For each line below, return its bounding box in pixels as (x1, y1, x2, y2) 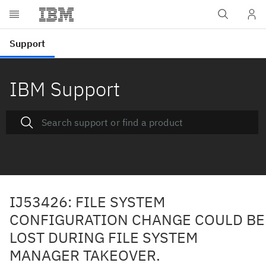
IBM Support (9, 76, 120, 102)
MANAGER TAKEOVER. (9, 245, 160, 265)
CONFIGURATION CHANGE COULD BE (9, 210, 265, 229)
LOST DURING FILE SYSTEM (9, 227, 198, 247)
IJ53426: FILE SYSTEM (9, 192, 165, 211)
